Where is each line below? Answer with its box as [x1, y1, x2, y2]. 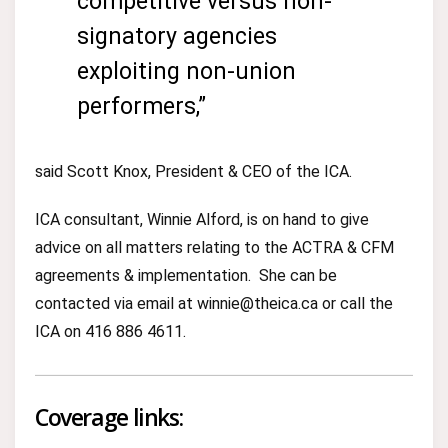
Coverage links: [35, 401, 183, 433]
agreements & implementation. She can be [35, 266, 337, 285]
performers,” [77, 93, 212, 120]
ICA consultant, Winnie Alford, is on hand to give [35, 210, 369, 229]
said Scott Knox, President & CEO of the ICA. [35, 162, 352, 181]
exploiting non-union [77, 58, 296, 85]
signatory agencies [77, 23, 277, 50]
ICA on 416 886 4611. [35, 322, 186, 341]
